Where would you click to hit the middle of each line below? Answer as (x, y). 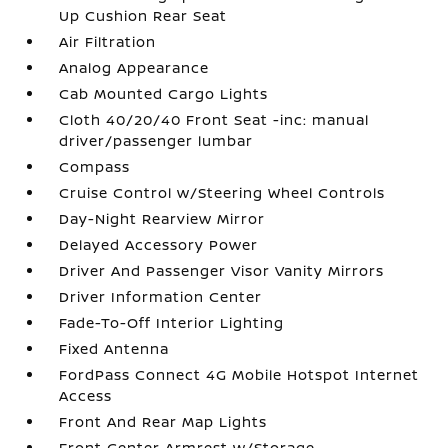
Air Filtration (108, 41)
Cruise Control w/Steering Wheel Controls (222, 192)
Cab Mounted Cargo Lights (164, 93)
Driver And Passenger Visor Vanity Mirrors (222, 270)
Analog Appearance (134, 67)
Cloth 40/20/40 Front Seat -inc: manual (214, 119)
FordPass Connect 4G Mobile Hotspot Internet (239, 374)
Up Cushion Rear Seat (143, 15)
